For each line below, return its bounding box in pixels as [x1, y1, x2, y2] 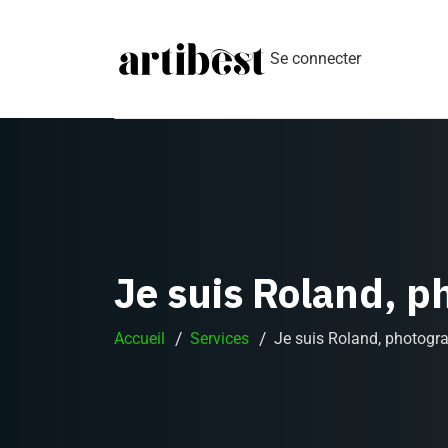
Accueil [114, 329, 165, 348]
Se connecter [270, 49, 361, 68]
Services [190, 329, 249, 348]
